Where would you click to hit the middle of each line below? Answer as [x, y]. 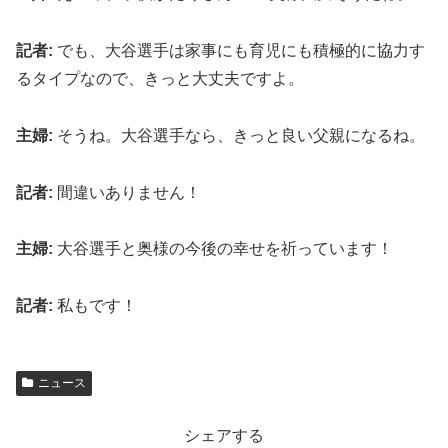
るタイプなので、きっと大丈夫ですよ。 [160, 78]
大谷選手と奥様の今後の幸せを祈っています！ [223, 249]
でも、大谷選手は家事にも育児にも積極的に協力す [239, 50]
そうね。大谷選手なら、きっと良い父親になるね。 [239, 135]
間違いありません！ [127, 192]
